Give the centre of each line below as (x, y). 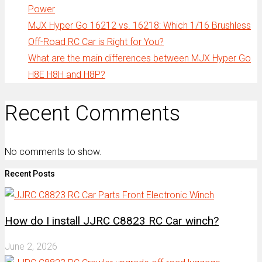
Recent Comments (92, 113)
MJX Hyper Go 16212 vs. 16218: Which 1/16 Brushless (139, 26)
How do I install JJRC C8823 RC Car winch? (112, 220)
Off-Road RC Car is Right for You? (96, 42)
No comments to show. (53, 151)
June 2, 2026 (31, 246)
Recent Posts (30, 173)
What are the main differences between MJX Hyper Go (139, 58)
